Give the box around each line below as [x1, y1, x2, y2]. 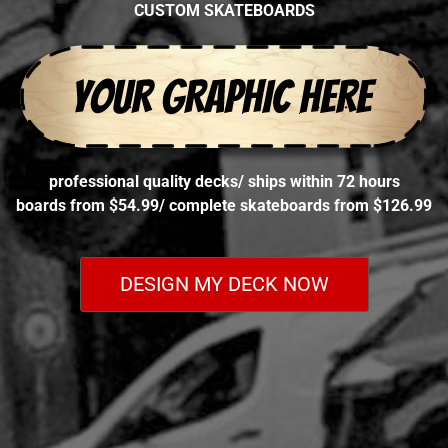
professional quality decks [48, 172, 238, 192]
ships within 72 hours [247, 172, 400, 192]
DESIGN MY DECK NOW [119, 273, 329, 297]
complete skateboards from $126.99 [169, 196, 432, 216]
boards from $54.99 [16, 196, 159, 216]
